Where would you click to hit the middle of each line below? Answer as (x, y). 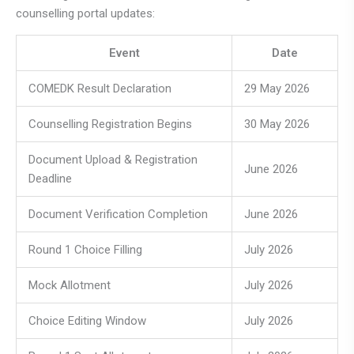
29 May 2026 (277, 88)
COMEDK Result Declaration (100, 88)
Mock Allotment (70, 285)
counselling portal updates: (85, 13)
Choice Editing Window (87, 320)
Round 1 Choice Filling (85, 249)
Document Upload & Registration (113, 159)
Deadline (50, 178)
